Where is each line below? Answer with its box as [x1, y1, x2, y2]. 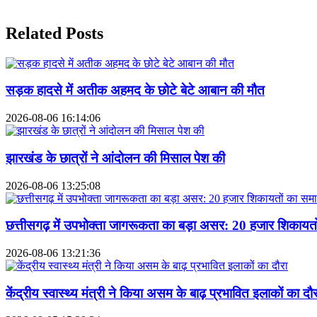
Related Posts [6, 23, 103, 42]
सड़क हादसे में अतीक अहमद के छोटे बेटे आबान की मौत [6, 83, 265, 98]
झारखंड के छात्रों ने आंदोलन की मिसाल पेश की [6, 150, 225, 166]
